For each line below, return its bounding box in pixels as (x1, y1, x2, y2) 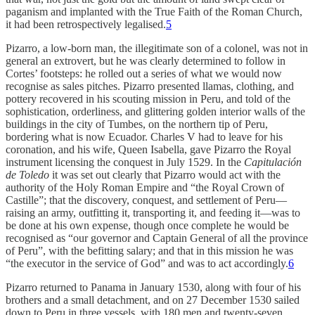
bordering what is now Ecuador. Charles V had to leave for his (6, 131, 283, 143)
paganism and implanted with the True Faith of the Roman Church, (6, 6, 302, 18)
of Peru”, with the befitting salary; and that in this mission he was (6, 245, 293, 257)
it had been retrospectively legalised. (6, 18, 166, 31)
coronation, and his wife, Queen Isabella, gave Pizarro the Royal (6, 143, 291, 156)
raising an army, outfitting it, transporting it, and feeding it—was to (6, 207, 300, 219)
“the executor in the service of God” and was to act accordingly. (6, 257, 288, 270)
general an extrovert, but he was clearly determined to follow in (6, 55, 285, 67)
